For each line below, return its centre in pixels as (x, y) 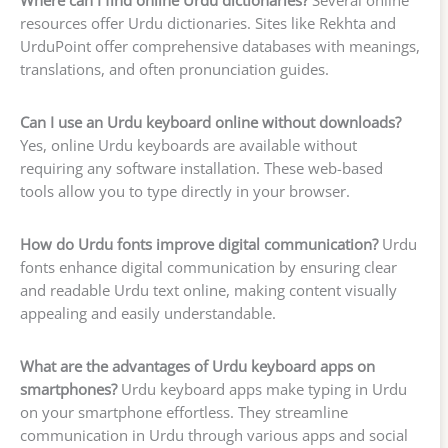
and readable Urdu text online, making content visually (208, 290)
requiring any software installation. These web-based (201, 168)
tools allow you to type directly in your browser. (185, 191)
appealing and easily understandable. (148, 313)
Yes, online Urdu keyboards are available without (188, 145)
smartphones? (68, 388)
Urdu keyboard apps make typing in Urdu (262, 388)
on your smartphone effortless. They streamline (184, 411)
